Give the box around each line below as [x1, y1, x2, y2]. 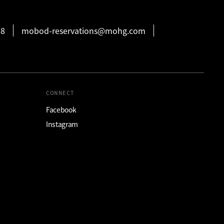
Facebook [46, 104, 76, 114]
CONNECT [46, 89, 74, 96]
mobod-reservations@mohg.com [21, 24, 145, 36]
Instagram [46, 119, 78, 129]
